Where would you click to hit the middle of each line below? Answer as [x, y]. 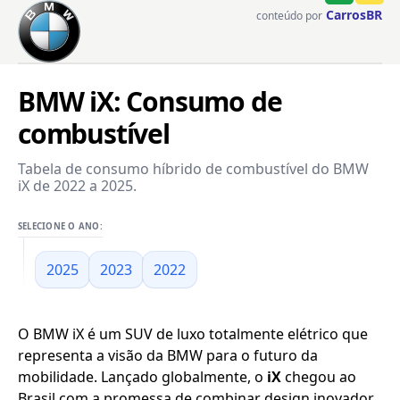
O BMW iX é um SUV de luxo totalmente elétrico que [193, 334]
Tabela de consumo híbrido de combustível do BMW [193, 169]
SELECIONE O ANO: [60, 226]
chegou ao [319, 377]
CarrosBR [354, 15]
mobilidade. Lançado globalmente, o [142, 377]
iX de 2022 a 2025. [77, 186]
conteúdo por [289, 16]
